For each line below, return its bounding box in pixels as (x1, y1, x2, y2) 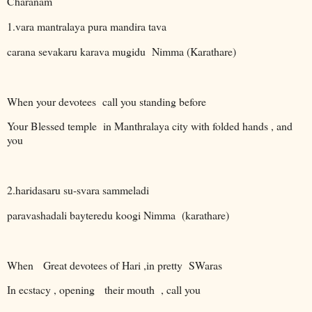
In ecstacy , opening (7, 282, 97, 297)
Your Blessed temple (7, 118, 100, 134)
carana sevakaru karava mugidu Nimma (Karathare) (7, 44, 236, 58)
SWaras (189, 257, 222, 272)
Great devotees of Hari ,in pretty (43, 257, 185, 272)
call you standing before (102, 93, 206, 109)
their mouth (104, 282, 157, 297)
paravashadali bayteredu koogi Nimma (7, 207, 178, 222)
